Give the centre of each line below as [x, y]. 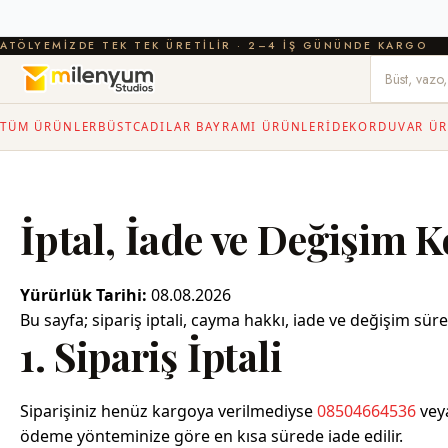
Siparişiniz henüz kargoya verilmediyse [168, 410]
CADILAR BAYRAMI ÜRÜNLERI [232, 126]
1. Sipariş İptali [151, 356]
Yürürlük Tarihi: [83, 295]
